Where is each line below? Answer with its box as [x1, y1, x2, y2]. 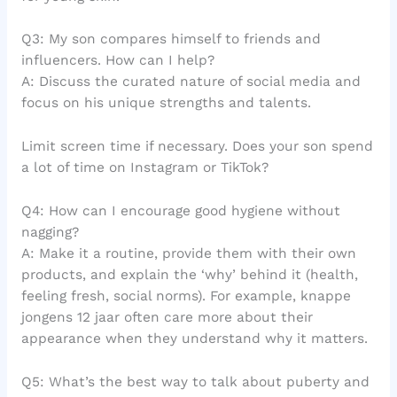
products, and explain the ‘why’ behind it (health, [20, 266, 358, 283]
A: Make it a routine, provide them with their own [20, 245, 356, 261]
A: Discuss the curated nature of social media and [20, 74, 361, 90]
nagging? [20, 223, 79, 240]
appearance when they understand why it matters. [20, 330, 368, 346]
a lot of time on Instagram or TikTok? [20, 160, 269, 176]
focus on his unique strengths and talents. [20, 95, 311, 112]
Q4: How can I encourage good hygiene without [20, 202, 340, 219]
